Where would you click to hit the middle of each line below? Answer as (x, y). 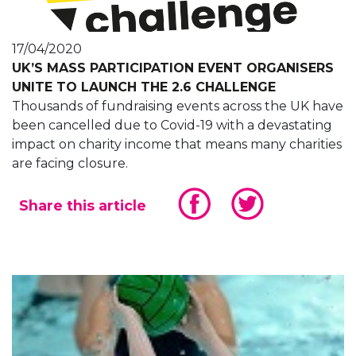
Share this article (83, 206)
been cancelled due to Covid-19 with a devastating (172, 126)
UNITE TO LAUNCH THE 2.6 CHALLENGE (144, 87)
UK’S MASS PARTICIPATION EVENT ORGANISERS (173, 68)
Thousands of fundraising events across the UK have (178, 106)
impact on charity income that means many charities (177, 145)
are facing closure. (70, 164)
